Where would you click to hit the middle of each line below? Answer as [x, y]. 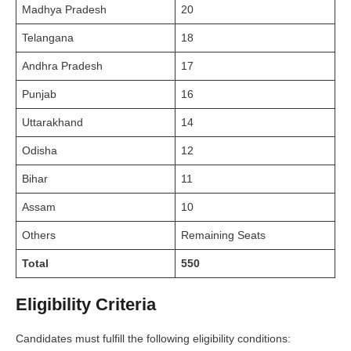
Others [39, 235]
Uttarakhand [52, 122]
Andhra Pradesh [62, 65]
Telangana [48, 37]
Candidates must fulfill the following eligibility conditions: [153, 338]
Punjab [39, 94]
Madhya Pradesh [64, 9]
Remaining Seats [223, 235]
